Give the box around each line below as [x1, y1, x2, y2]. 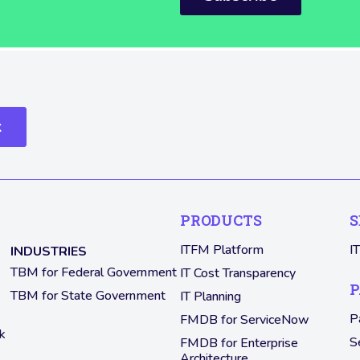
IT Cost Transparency [180, 264, 297, 283]
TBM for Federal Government [10, 264, 178, 282]
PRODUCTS [180, 211, 262, 231]
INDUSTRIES [10, 243, 88, 261]
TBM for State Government [10, 287, 166, 305]
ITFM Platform [180, 241, 264, 260]
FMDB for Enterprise [180, 334, 299, 353]
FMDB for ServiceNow [180, 311, 310, 329]
